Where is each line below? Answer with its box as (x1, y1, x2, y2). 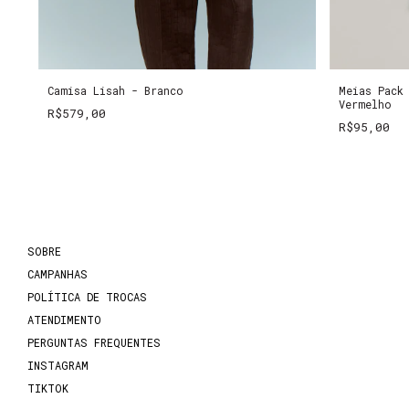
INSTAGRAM (27, 357, 89, 372)
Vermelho (338, 96, 392, 111)
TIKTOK (27, 380, 68, 395)
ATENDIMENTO (27, 311, 101, 327)
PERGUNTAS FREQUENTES (27, 334, 161, 350)
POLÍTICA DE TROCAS (27, 288, 147, 304)
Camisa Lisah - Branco (47, 82, 184, 98)
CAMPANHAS (27, 266, 88, 281)
